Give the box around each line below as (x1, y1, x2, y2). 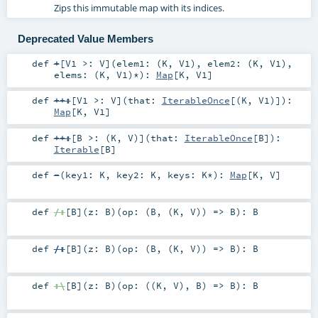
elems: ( (53, 69, 99, 81)
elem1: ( (116, 57, 162, 70)
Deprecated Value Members (17, 32, 153, 45)
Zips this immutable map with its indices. (53, 1, 224, 15)
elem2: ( (207, 57, 253, 70)
